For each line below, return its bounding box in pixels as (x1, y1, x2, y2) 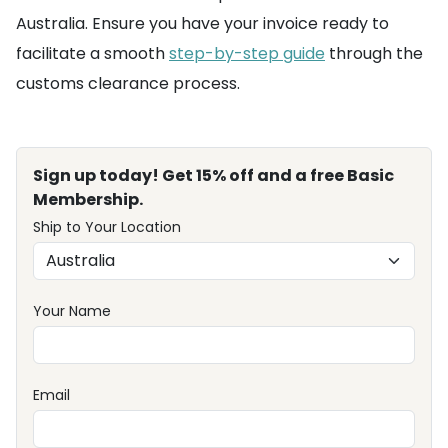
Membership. (33, 188, 143, 212)
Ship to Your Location (33, 217, 181, 238)
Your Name (33, 301, 111, 322)
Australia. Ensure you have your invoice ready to (16, 12, 389, 36)
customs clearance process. (16, 72, 240, 96)
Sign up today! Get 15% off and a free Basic (33, 164, 394, 188)
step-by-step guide (169, 42, 325, 66)
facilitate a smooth (16, 42, 169, 66)
